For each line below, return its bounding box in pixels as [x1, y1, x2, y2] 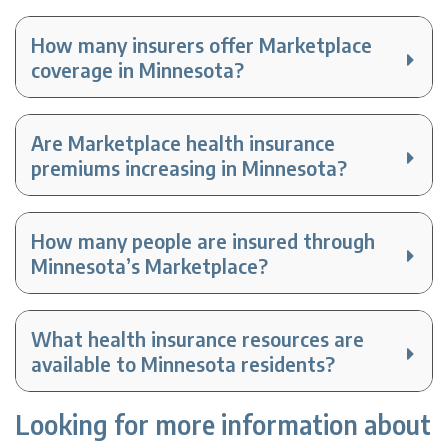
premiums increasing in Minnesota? [31, 155, 348, 181]
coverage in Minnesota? [31, 57, 245, 83]
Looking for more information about [15, 408, 432, 442]
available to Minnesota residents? [31, 351, 336, 377]
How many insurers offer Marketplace [31, 32, 373, 58]
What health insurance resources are [31, 326, 365, 352]
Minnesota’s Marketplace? [31, 253, 269, 279]
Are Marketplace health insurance [31, 130, 336, 156]
